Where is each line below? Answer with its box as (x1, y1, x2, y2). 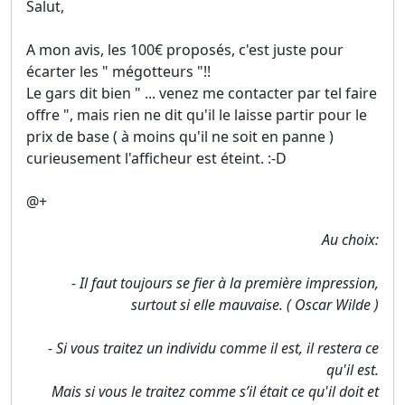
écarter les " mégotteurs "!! (26, 61, 211, 82)
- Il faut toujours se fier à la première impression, (71, 273, 379, 294)
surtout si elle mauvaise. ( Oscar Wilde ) (131, 295, 379, 316)
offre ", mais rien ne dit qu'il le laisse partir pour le (26, 105, 367, 126)
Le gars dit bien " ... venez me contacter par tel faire (26, 83, 377, 104)
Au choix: (322, 230, 379, 250)
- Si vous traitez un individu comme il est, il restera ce (48, 338, 379, 359)
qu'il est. (326, 360, 379, 381)
